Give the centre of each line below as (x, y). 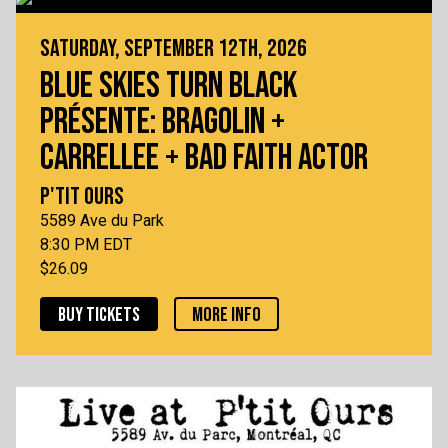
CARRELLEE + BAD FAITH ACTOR (204, 159)
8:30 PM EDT (86, 245)
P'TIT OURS (82, 197)
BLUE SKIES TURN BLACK (168, 87)
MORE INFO (226, 315)
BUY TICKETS (99, 315)
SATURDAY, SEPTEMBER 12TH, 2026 (173, 49)
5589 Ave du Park (102, 221)
